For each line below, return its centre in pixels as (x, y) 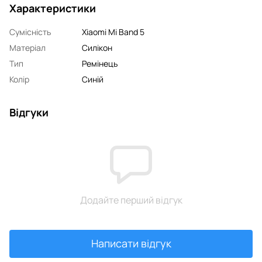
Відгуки (29, 112)
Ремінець (100, 63)
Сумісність (30, 32)
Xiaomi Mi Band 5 (113, 32)
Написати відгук (131, 244)
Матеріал (27, 47)
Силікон (97, 47)
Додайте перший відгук (131, 200)
